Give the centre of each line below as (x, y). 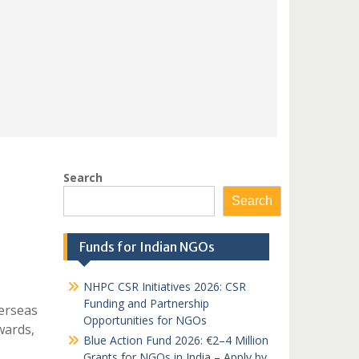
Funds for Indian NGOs (147, 247)
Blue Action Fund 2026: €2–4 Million (175, 340)
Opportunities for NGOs (145, 320)
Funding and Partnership (146, 303)
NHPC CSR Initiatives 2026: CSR (164, 286)
